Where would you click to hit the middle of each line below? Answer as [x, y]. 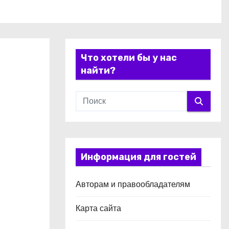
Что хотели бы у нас [129, 58]
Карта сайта [98, 208]
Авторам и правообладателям [133, 184]
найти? [98, 71]
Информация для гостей [139, 157]
